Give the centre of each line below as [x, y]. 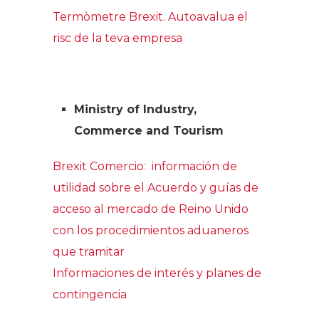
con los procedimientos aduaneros [151, 230]
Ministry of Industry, [135, 109]
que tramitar [89, 251]
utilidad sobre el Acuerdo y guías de [156, 187]
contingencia [90, 294]
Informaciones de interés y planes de [157, 273]
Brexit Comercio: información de [145, 166]
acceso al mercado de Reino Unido [151, 209]
